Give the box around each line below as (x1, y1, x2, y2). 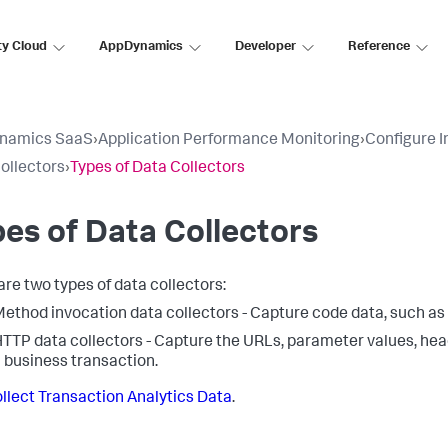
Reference (348, 40, 410, 54)
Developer (235, 40, 296, 54)
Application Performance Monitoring (98, 133, 360, 149)
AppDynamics (99, 40, 183, 54)
